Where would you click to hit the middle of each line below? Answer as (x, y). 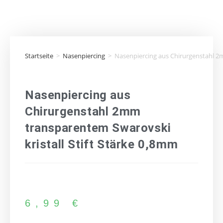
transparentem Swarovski (98, 128)
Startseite (39, 56)
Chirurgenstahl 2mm (83, 111)
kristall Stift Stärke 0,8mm (102, 144)
